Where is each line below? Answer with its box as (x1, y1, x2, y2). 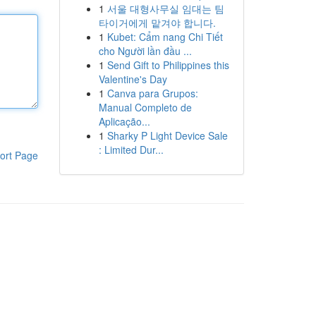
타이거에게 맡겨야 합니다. (98, 16, 216, 30)
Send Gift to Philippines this (107, 58, 229, 72)
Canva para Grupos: (107, 86, 198, 100)
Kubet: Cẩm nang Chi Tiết (107, 30, 223, 44)
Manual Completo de (98, 100, 192, 114)
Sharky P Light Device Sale (107, 128, 228, 142)
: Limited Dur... (98, 142, 164, 157)
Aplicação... (98, 114, 150, 128)
